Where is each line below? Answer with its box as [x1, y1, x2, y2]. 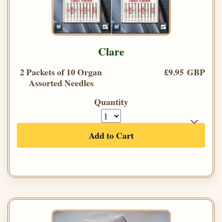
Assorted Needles [28, 76, 94, 89]
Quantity [94, 95, 128, 108]
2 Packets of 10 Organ [20, 65, 102, 78]
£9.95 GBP [164, 65, 205, 78]
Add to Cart [88, 128, 134, 142]
